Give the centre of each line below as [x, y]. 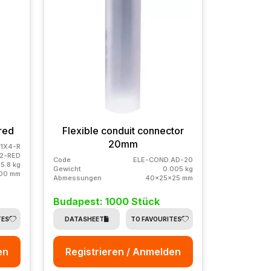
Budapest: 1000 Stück [106, 201]
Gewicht [67, 168]
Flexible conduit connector [123, 130]
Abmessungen [77, 178]
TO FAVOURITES [156, 219]
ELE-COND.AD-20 [163, 159]
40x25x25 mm [169, 178]
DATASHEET [84, 219]
